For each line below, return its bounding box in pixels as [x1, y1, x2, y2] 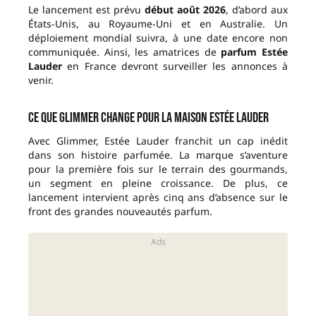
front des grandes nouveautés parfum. [28, 205, 212, 219]
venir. [28, 73, 54, 87]
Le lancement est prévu [28, 3, 145, 17]
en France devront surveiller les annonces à [62, 59, 288, 73]
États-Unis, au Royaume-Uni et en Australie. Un [28, 17, 288, 31]
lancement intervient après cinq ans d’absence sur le [28, 190, 288, 205]
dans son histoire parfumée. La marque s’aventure [28, 148, 288, 162]
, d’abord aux [226, 3, 288, 17]
